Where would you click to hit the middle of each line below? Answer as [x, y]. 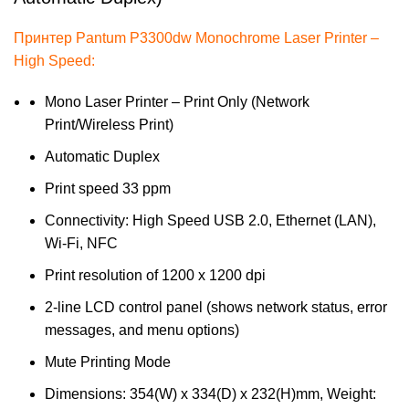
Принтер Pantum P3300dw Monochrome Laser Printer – [196, 38]
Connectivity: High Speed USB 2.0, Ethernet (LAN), [210, 221]
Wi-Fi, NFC [81, 244]
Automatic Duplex [102, 157]
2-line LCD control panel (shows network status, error [216, 308]
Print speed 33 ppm [108, 189]
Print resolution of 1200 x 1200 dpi [155, 276]
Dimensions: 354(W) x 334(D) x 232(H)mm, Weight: [210, 394]
